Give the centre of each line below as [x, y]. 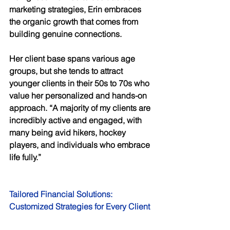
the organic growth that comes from [75, 22]
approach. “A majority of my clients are [81, 108]
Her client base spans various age [73, 59]
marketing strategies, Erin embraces [76, 9]
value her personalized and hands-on [79, 96]
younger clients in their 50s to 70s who [80, 83]
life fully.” [26, 157]
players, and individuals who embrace [81, 145]
